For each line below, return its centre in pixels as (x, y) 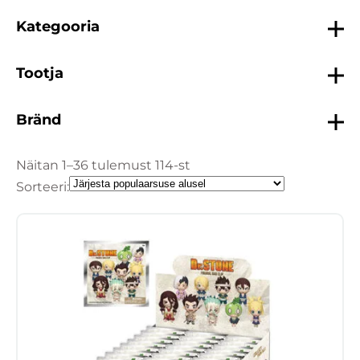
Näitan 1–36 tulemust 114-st (103, 165)
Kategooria (58, 26)
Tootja (40, 73)
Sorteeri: (43, 186)
